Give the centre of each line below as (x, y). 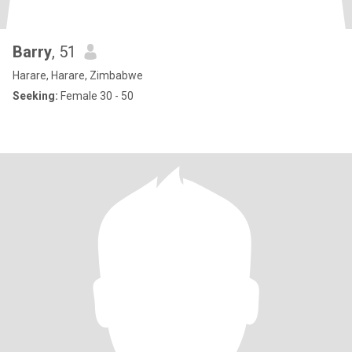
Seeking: (35, 96)
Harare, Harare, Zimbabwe (78, 75)
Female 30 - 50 (96, 96)
